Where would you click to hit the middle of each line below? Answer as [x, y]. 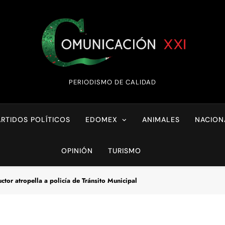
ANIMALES [161, 120]
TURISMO [124, 151]
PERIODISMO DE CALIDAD [112, 82]
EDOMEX [102, 120]
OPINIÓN [77, 151]
